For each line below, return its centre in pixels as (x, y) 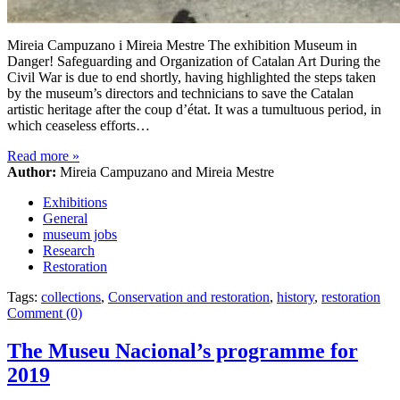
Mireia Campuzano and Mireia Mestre (165, 172)
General (65, 219)
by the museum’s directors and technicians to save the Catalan (180, 94)
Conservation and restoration (189, 297)
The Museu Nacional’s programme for (183, 351)
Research (69, 251)
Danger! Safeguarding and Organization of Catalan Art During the (194, 62)
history (296, 297)
